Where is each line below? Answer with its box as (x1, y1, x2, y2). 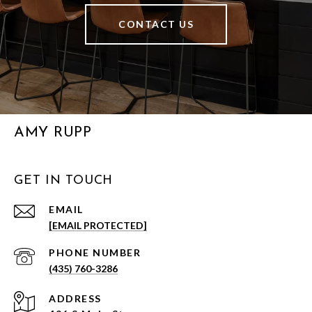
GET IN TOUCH (14, 174, 113, 188)
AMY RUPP (14, 125, 91, 141)
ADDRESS (49, 292, 102, 305)
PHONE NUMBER (49, 247, 141, 259)
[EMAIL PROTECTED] (49, 219, 147, 232)
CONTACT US (118, 18, 194, 31)
